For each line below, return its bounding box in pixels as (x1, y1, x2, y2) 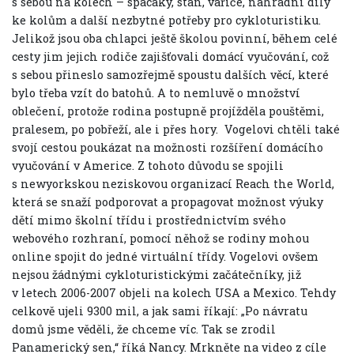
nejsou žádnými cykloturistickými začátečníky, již (12, 266, 301, 282)
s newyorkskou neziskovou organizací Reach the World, (12, 175, 334, 191)
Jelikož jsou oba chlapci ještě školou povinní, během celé (12, 30, 337, 46)
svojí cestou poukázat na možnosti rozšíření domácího (12, 139, 323, 155)
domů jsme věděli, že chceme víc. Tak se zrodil (12, 321, 276, 337)
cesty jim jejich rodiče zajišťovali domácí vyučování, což (12, 48, 329, 64)
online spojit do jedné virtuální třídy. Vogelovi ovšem (12, 248, 318, 264)
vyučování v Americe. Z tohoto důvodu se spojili (12, 157, 284, 173)
